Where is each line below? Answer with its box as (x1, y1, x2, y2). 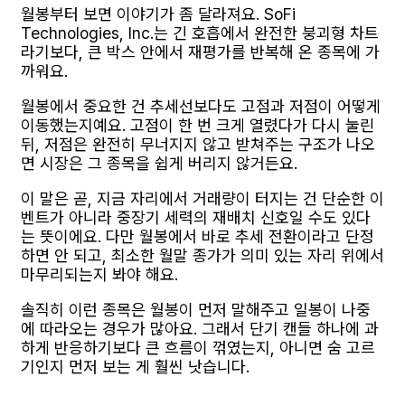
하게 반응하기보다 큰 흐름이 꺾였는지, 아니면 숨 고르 (21, 337, 375, 357)
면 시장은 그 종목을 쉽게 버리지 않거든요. (21, 153, 297, 173)
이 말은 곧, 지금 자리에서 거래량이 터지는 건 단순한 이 (21, 188, 384, 208)
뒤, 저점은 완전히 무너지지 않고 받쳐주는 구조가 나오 (21, 134, 375, 154)
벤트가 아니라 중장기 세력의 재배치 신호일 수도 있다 (21, 207, 371, 227)
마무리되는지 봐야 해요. (21, 264, 178, 284)
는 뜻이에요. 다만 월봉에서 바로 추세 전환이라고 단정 (21, 226, 374, 246)
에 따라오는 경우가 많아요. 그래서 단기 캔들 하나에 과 (21, 318, 379, 338)
